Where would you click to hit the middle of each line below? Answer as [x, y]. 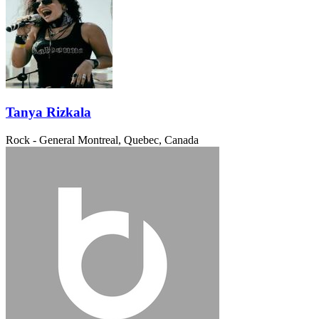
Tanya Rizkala [48, 112]
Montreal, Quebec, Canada [138, 140]
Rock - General [40, 140]
